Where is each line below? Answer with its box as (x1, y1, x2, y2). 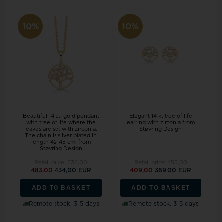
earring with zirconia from (126, 120, 195, 126)
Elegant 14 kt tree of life (129, 113, 192, 119)
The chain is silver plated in (25, 133, 97, 139)
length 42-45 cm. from (31, 139, 91, 145)
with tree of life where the (26, 120, 96, 126)
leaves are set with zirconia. (24, 126, 98, 132)
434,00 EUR (54, 167, 91, 174)
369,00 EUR (155, 167, 192, 174)
